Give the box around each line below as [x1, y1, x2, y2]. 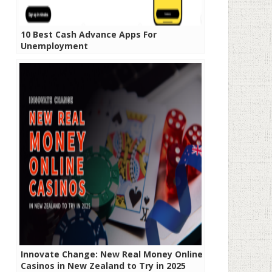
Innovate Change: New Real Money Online [21, 248, 203, 260]
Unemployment [21, 40, 90, 52]
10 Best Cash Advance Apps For [21, 29, 157, 40]
